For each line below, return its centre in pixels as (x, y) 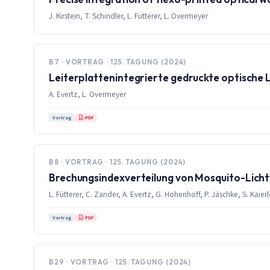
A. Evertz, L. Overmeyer (87, 94)
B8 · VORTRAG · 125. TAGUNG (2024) (118, 162)
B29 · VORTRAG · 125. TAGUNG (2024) (120, 262)
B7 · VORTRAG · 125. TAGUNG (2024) (118, 61)
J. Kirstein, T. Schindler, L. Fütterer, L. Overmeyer (128, 16)
